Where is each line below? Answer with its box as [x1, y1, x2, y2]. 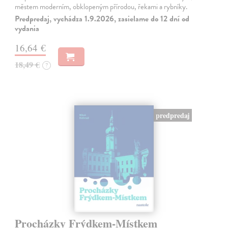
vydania [15, 22, 40, 35]
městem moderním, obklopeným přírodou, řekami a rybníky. [15, 1, 188, 13]
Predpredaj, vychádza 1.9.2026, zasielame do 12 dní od [15, 13, 190, 25]
